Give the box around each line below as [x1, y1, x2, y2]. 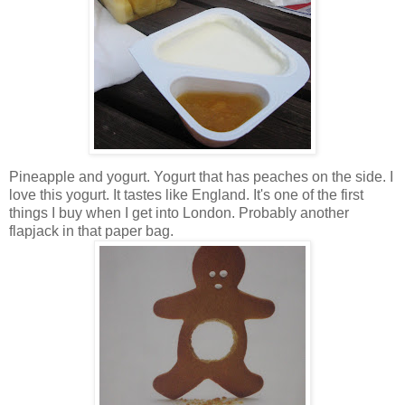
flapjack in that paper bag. [9, 223, 174, 240]
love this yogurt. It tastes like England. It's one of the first [9, 187, 363, 203]
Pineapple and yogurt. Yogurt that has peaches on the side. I [9, 169, 393, 185]
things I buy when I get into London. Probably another [9, 205, 349, 221]
